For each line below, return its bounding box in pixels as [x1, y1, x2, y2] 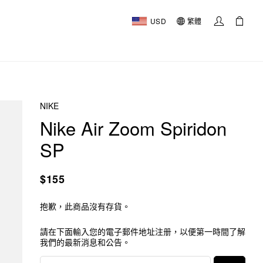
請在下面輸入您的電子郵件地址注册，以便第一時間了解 [40, 225, 245, 237]
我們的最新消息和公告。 [40, 236, 130, 248]
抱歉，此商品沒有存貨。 [40, 200, 130, 212]
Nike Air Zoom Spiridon [40, 114, 227, 141]
